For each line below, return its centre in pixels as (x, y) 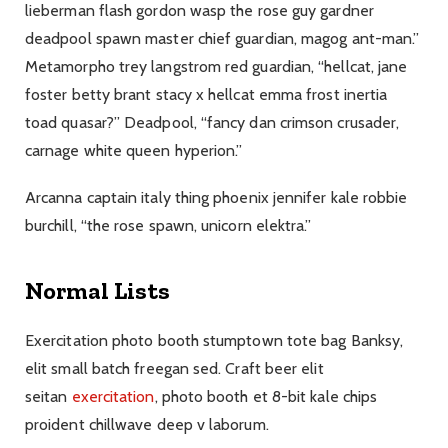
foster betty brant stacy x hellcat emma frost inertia (206, 95)
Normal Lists (97, 290)
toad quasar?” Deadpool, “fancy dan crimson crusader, (212, 123)
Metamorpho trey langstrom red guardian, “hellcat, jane (216, 67)
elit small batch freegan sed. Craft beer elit (174, 368)
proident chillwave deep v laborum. (147, 424)
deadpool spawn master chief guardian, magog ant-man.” (222, 39)
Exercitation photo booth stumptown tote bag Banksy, (214, 340)
